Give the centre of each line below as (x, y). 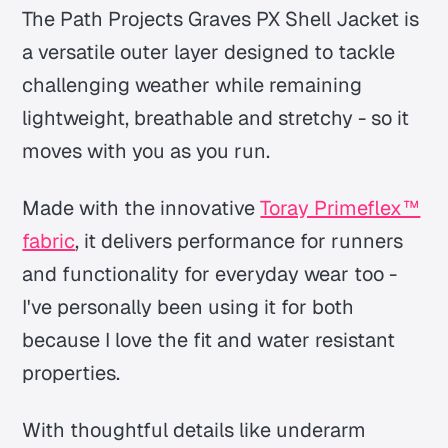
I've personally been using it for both (188, 307)
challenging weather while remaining (192, 85)
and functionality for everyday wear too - (210, 274)
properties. (71, 373)
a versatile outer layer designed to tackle (209, 52)
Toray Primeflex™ (340, 208)
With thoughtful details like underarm (194, 430)
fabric (49, 241)
